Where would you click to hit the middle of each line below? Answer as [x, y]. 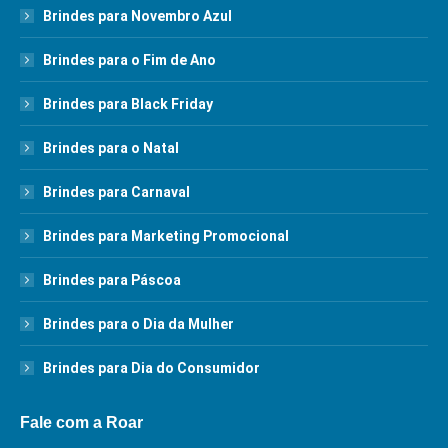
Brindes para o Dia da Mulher [138, 324]
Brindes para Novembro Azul [137, 16]
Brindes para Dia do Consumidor [151, 368]
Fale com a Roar [81, 422]
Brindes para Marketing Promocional [166, 236]
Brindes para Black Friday [128, 104]
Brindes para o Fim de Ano [129, 60]
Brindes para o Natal [111, 148]
